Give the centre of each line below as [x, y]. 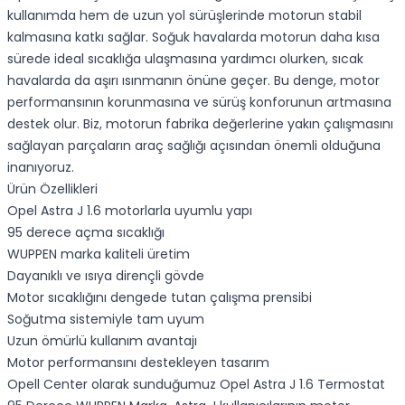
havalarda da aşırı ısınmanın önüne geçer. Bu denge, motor [193, 80]
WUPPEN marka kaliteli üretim [99, 254]
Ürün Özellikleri [52, 189]
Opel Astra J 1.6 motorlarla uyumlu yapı [130, 211]
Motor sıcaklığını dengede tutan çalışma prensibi [160, 297]
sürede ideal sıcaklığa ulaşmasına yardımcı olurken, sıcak [185, 59]
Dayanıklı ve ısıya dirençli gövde [106, 276]
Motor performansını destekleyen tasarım [138, 363]
